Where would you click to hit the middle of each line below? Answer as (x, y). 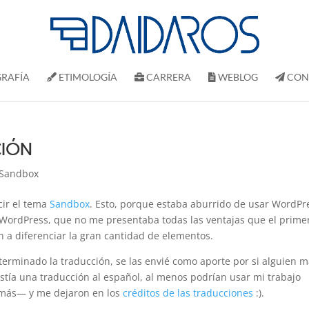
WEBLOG (237, 77)
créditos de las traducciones (188, 293)
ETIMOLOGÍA (87, 77)
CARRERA (168, 77)
